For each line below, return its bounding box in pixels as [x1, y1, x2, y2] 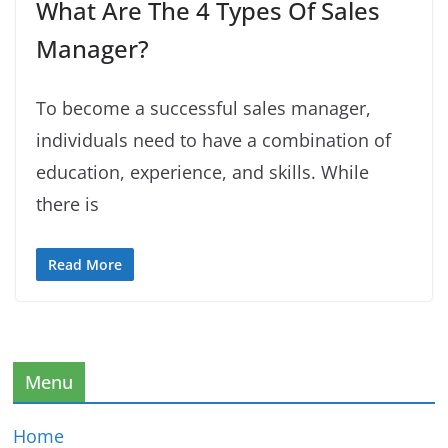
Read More [48, 255, 122, 274]
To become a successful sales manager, [36, 96, 371, 120]
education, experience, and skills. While [36, 160, 369, 184]
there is [36, 192, 99, 216]
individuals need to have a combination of [36, 128, 391, 152]
